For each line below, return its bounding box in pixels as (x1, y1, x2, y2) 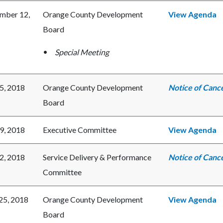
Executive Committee (43, 125, 116, 135)
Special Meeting (55, 47, 109, 57)
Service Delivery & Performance (43, 152, 151, 162)
